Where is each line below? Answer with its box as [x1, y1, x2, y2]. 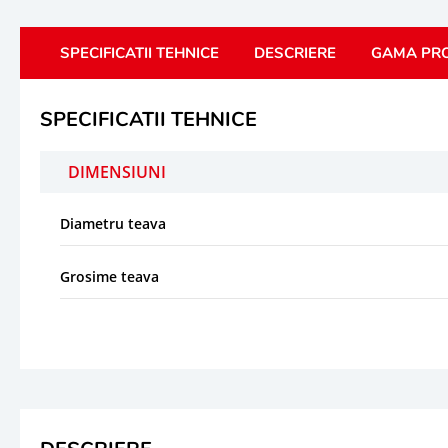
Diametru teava [60, 213, 166, 233]
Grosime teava [60, 266, 159, 286]
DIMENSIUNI [68, 160, 166, 183]
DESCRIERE [254, 42, 336, 63]
